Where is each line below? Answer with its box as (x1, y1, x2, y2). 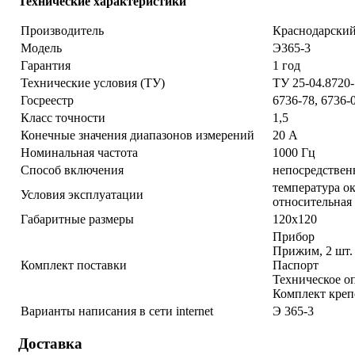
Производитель (21, 23, 104, 37)
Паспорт (273, 258, 319, 272)
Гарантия (21, 58, 71, 72)
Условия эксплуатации (21, 187, 143, 201)
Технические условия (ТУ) (21, 75, 165, 90)
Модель (21, 40, 62, 55)
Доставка (18, 335, 82, 353)
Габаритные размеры (21, 212, 134, 226)
